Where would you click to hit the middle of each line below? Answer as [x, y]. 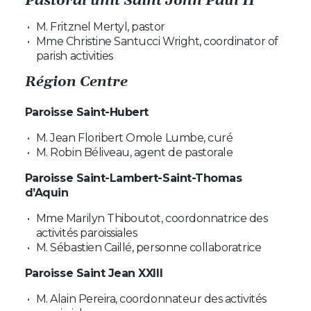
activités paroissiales [86, 233]
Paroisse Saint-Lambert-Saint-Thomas [133, 178]
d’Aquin [47, 192]
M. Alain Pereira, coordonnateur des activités [151, 299]
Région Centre [76, 82]
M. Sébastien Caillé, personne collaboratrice [149, 247]
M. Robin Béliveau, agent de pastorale [134, 152]
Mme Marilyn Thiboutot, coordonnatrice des [152, 218]
